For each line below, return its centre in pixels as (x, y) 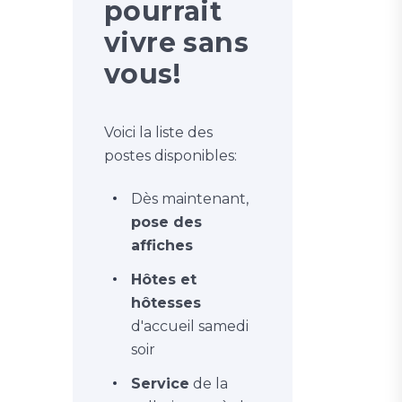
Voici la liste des (158, 132)
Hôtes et (164, 279)
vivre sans (177, 42)
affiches (162, 245)
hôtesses (166, 302)
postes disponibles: (170, 155)
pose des (166, 222)
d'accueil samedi (190, 326)
